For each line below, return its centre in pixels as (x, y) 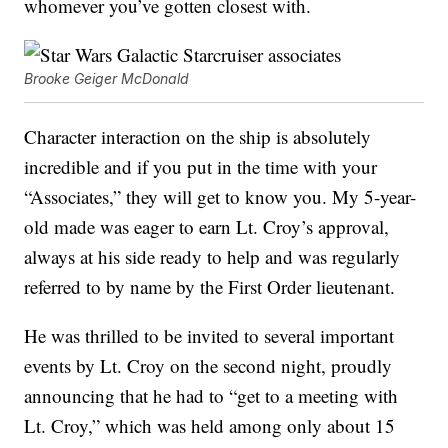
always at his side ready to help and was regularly (212, 257)
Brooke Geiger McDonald (107, 79)
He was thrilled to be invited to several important (209, 336)
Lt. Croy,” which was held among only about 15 (210, 426)
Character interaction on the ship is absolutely (198, 137)
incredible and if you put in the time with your (201, 167)
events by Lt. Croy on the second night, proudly (208, 366)
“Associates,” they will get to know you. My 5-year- (220, 197)
